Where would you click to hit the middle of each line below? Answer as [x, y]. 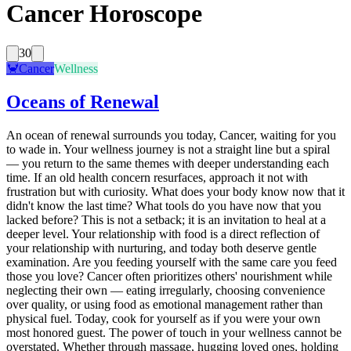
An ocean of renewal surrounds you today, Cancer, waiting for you [171, 135]
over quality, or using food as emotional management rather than [165, 304]
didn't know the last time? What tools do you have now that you [164, 205]
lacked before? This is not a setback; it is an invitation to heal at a [166, 219]
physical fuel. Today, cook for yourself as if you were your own [163, 318]
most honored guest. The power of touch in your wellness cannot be [174, 332]
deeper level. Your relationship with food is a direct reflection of [163, 233]
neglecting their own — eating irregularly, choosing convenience [166, 290]
